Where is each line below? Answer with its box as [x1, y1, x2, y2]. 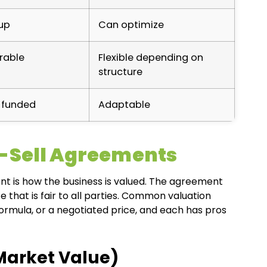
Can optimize [98, 17, 164, 32]
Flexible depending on [98, 50, 203, 64]
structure [98, 64, 142, 79]
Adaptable [98, 97, 150, 111]
